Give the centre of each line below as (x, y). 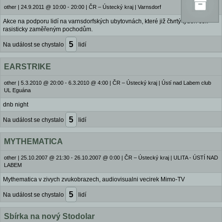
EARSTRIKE (28, 67)
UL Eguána (17, 90)
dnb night (16, 105)
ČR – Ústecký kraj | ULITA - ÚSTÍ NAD (171, 158)
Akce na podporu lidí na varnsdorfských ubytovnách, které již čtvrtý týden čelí (106, 21)
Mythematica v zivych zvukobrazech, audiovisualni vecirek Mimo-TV (94, 179)
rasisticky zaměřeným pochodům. (48, 29)
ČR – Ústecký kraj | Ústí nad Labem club (162, 83)
